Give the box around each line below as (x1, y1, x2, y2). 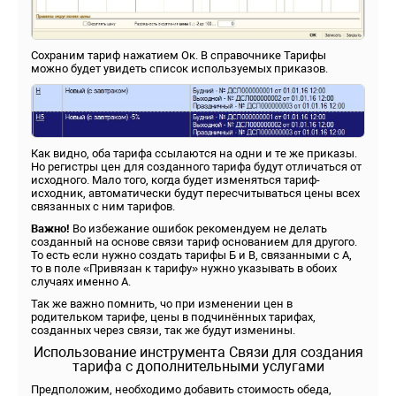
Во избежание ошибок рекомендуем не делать (70, 222, 327, 236)
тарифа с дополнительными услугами (72, 358, 324, 376)
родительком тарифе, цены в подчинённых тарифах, (31, 310, 316, 324)
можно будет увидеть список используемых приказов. (31, 62, 328, 76)
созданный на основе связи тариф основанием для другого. (31, 235, 357, 249)
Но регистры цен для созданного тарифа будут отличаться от (31, 160, 362, 174)
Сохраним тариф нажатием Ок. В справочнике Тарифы (31, 49, 326, 63)
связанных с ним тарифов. (31, 200, 175, 214)
